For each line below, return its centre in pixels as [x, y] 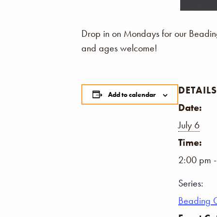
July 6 [189, 125]
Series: [191, 183]
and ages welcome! [119, 48]
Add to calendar [132, 94]
